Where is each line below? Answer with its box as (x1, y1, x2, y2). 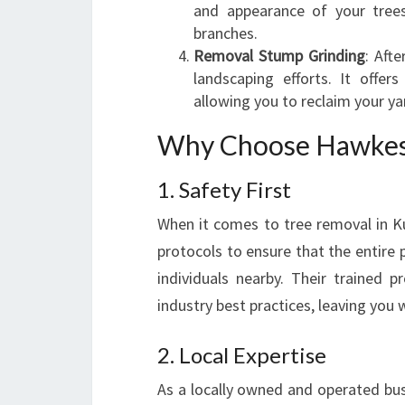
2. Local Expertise (157, 342, 326, 368)
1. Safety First (157, 176, 291, 202)
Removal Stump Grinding (193, 45, 365, 66)
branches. (193, 23, 258, 43)
